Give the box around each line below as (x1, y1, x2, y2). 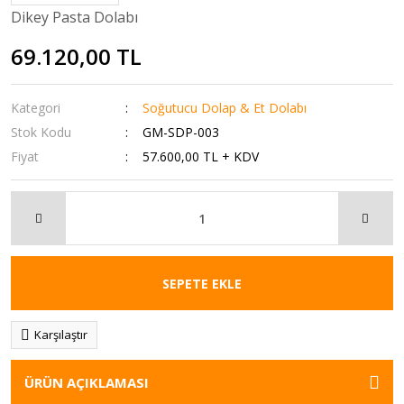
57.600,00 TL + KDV (142, 148, 260, 165)
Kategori (11, 99, 60, 116)
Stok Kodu (11, 124, 71, 141)
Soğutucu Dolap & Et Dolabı (142, 99, 308, 116)
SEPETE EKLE (162, 274, 242, 292)
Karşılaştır (34, 326, 87, 343)
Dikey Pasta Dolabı (11, 7, 138, 27)
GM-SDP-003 (142, 124, 220, 141)
